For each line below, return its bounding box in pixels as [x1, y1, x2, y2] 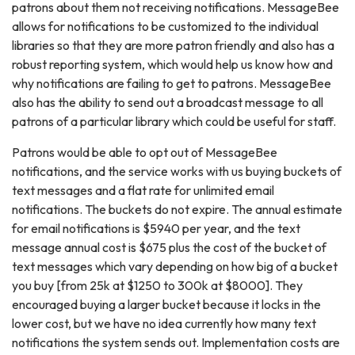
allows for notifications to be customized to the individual [12, 18, 319, 35]
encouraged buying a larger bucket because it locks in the [12, 296, 321, 313]
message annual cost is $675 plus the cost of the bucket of [12, 239, 326, 256]
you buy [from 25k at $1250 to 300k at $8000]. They [12, 277, 303, 294]
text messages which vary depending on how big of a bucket [12, 258, 338, 275]
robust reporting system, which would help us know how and [12, 56, 333, 73]
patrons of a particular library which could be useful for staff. [12, 113, 336, 130]
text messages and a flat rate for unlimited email [12, 182, 274, 199]
